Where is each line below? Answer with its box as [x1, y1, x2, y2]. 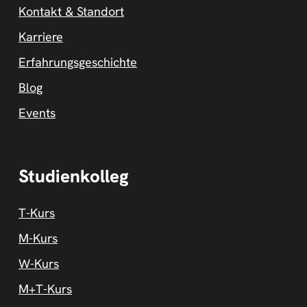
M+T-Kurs [19, 280, 72, 297]
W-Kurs [19, 255, 59, 271]
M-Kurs [19, 230, 58, 246]
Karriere [19, 28, 63, 45]
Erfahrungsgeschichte [19, 53, 137, 70]
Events [19, 104, 56, 121]
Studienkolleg [19, 164, 129, 188]
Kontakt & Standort [19, 3, 124, 19]
